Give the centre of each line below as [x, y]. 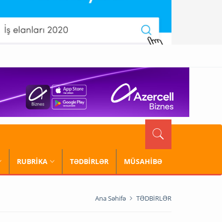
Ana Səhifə [111, 198]
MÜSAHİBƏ [143, 161]
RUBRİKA [32, 161]
